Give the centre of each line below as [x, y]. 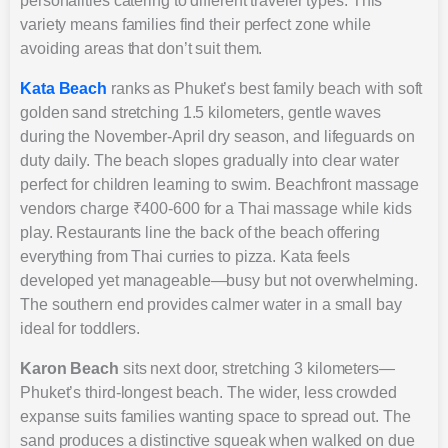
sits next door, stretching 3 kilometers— [256, 368]
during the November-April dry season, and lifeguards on [217, 136]
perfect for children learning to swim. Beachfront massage [220, 184]
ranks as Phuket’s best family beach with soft [265, 88]
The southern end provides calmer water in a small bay [211, 304]
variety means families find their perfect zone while [195, 24]
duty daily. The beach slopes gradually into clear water [209, 160]
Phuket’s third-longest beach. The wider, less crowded [208, 392]
